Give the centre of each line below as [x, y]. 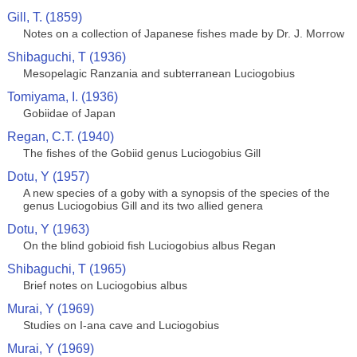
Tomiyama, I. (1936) [62, 97]
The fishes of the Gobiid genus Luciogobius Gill [141, 153]
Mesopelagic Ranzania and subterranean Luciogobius [159, 73]
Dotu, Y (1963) [48, 229]
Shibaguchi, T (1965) [66, 269]
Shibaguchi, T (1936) [66, 57]
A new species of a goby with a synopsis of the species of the [176, 193]
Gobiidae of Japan [69, 113]
